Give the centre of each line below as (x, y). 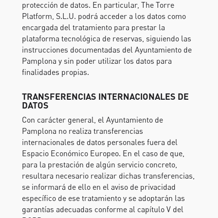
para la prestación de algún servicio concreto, (99, 164)
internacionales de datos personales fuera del (100, 142)
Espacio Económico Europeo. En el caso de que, (103, 153)
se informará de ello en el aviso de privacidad (99, 187)
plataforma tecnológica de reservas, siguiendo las (106, 38)
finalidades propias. (55, 72)
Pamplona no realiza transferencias (82, 131)
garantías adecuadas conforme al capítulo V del (102, 209)
